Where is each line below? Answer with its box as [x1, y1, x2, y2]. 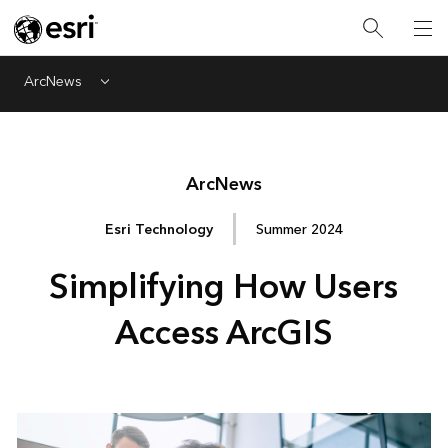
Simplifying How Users [49, 259, 399, 317]
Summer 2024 [255, 216, 343, 242]
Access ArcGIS [114, 305, 333, 363]
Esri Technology [104, 216, 213, 242]
